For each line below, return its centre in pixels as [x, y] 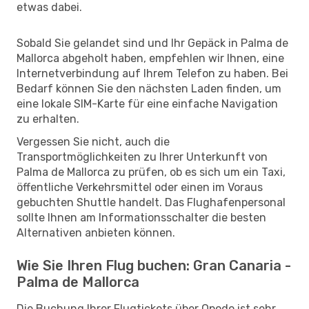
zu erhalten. [48, 119]
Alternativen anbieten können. [96, 232]
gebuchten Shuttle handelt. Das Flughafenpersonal [151, 202]
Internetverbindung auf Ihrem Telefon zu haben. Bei [152, 73]
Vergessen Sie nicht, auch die [93, 141]
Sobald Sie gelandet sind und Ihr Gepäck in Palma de [152, 43]
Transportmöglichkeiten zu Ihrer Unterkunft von [142, 157]
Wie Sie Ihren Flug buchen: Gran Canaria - [154, 265]
